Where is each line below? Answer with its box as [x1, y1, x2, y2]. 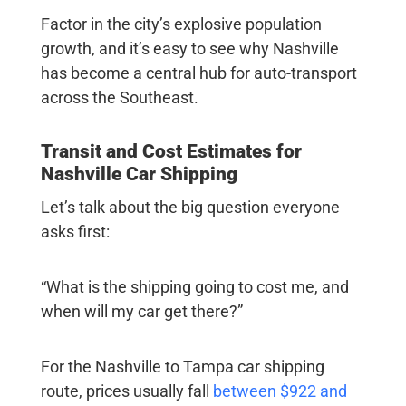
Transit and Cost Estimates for [40, 140, 302, 163]
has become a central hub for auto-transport [40, 63, 357, 83]
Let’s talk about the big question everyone [40, 198, 340, 217]
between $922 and [212, 382, 347, 401]
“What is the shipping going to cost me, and [40, 277, 349, 297]
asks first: [40, 222, 113, 242]
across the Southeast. [40, 88, 198, 108]
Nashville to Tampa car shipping [94, 357, 324, 377]
